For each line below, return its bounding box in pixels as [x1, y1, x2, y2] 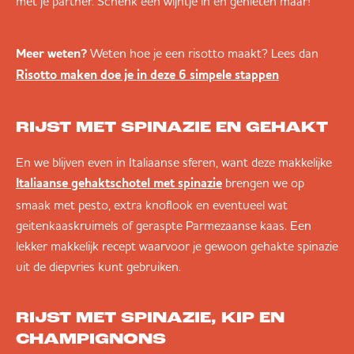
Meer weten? [16, 45, 90, 63]
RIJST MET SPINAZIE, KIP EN [16, 311, 284, 327]
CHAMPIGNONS [16, 332, 166, 348]
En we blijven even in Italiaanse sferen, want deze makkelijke [16, 154, 332, 171]
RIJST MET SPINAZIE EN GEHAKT [16, 120, 328, 137]
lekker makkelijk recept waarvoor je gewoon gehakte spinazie [16, 238, 338, 254]
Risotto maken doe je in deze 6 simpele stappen [16, 70, 279, 83]
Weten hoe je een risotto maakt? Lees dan [90, 45, 318, 62]
